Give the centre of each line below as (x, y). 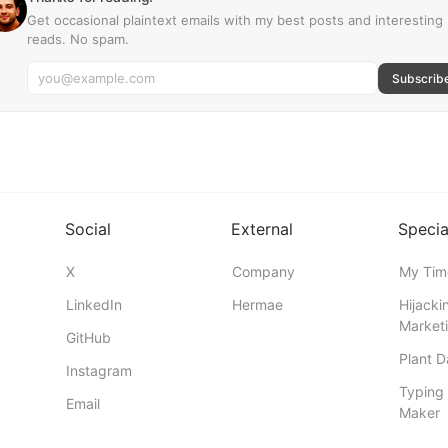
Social (87, 229)
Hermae (257, 304)
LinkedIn (93, 304)
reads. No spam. (78, 39)
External (262, 229)
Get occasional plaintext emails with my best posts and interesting (235, 20)
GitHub (88, 337)
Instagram (98, 370)
